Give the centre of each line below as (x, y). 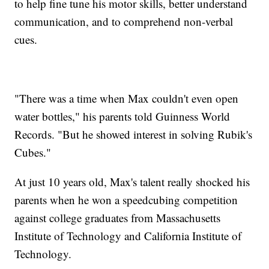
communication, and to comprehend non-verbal (124, 22)
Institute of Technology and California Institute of (128, 236)
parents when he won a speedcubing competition (126, 200)
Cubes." (33, 153)
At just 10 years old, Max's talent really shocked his (132, 182)
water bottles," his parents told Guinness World (122, 116)
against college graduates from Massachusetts (118, 218)
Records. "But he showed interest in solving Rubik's (134, 134)
